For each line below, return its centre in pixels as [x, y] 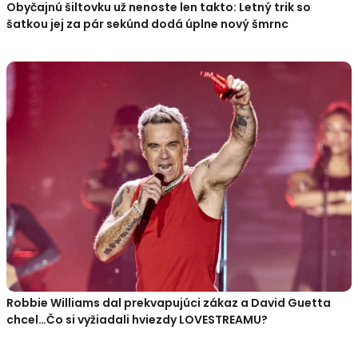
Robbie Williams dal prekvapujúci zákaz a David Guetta [169, 302]
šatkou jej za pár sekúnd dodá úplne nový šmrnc [147, 24]
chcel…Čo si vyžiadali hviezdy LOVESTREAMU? [137, 319]
